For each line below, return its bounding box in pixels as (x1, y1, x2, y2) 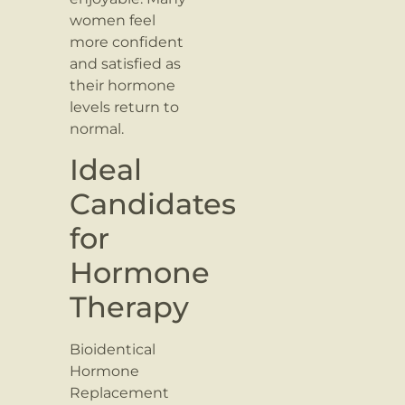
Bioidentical (70, 341, 156, 359)
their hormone (70, 76, 176, 94)
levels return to (70, 98, 180, 116)
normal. (70, 119, 125, 137)
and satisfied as (70, 54, 182, 72)
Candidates (70, 186, 237, 222)
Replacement (70, 384, 170, 402)
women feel (70, 11, 156, 29)
